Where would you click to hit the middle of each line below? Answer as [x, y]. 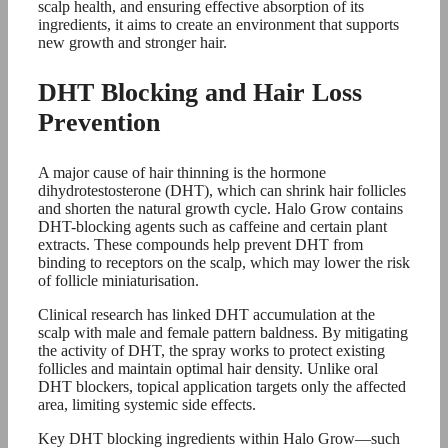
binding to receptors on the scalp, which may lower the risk [224, 263]
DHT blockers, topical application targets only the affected [222, 387]
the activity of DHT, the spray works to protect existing [211, 351]
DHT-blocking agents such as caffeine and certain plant [212, 227]
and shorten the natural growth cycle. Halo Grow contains [220, 209]
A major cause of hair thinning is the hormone [182, 173]
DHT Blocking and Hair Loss [200, 93]
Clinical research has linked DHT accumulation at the [206, 315]
